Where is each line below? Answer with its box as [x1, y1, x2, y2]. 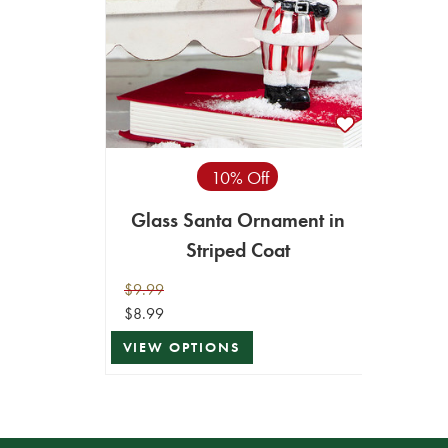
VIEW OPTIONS [122, 339, 241, 357]
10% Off [211, 166, 269, 190]
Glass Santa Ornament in [130, 206, 345, 233]
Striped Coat [185, 236, 290, 263]
